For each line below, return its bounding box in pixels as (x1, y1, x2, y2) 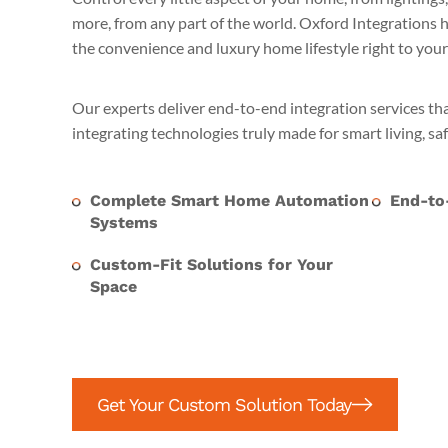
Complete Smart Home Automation (90, 191, 370, 210)
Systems (90, 213, 164, 232)
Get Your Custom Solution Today (97, 394, 351, 415)
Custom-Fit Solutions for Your (90, 255, 334, 274)
